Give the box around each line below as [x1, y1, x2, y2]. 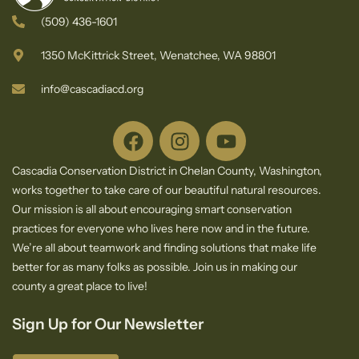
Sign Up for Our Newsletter [12, 315, 207, 334]
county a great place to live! [12, 279, 147, 294]
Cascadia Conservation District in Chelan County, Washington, [12, 163, 322, 179]
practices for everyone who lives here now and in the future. [12, 221, 310, 236]
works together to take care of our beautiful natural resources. [12, 183, 321, 198]
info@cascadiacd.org [41, 82, 143, 97]
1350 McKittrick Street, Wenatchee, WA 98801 [41, 48, 276, 63]
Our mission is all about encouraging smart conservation [12, 202, 292, 217]
